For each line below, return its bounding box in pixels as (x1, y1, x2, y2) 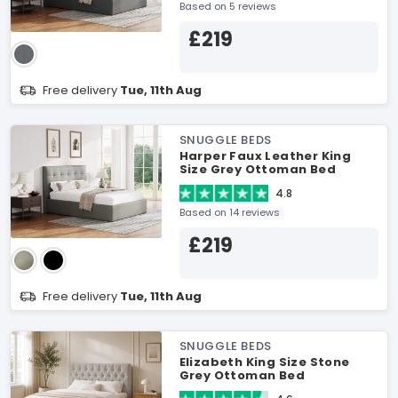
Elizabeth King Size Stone (179, 354, 350, 370)
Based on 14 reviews (179, 205, 280, 219)
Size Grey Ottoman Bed (179, 161, 336, 178)
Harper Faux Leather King (179, 147, 352, 164)
